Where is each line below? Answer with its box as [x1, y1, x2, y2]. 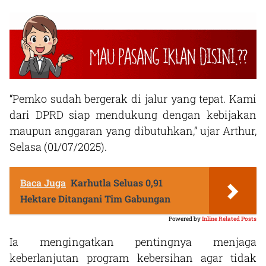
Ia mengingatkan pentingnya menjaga [9, 234, 256, 249]
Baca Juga [20, 176, 66, 189]
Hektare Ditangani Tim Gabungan [20, 192, 170, 205]
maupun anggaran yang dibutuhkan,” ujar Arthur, [9, 123, 256, 138]
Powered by [169, 214, 201, 223]
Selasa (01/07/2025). [9, 139, 107, 154]
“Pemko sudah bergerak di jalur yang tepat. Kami [9, 91, 256, 106]
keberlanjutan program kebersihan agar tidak [9, 250, 256, 265]
